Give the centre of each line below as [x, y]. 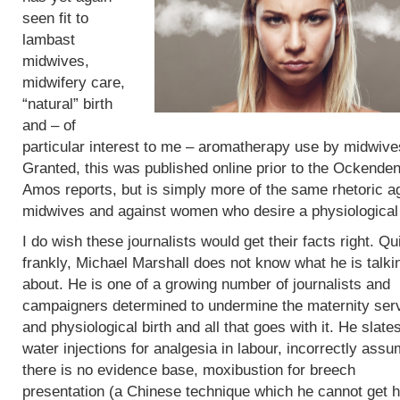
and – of [49, 125]
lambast [49, 40]
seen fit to [55, 18]
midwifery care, [74, 83]
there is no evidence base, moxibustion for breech [189, 370]
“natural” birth [67, 104]
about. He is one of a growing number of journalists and [206, 284]
